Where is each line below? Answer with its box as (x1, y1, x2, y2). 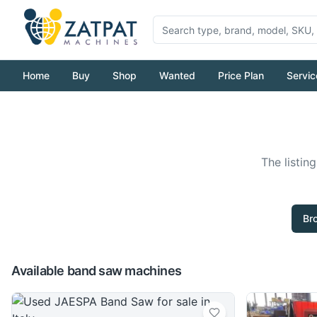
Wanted (159, 69, 195, 81)
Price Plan (218, 69, 264, 81)
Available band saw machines (11, 263, 182, 278)
